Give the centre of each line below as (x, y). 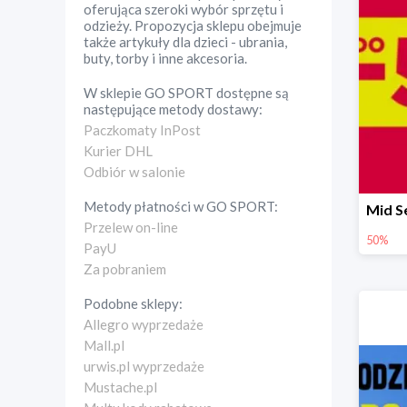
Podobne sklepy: (133, 303)
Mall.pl (104, 345)
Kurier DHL (118, 151)
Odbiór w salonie (134, 172)
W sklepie (114, 93)
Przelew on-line (131, 227)
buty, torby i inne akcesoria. (165, 58)
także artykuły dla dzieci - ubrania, (185, 42)
